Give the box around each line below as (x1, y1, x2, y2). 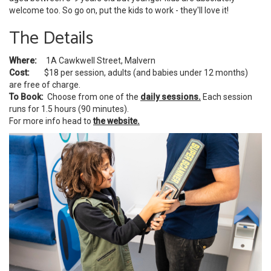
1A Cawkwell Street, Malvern (46, 56, 157, 66)
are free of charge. (9, 80, 82, 90)
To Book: (9, 92, 44, 102)
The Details (9, 24, 93, 54)
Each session (201, 92, 252, 102)
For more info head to (9, 116, 93, 126)
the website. (93, 116, 140, 126)
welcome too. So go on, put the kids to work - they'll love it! (9, 5, 230, 16)
